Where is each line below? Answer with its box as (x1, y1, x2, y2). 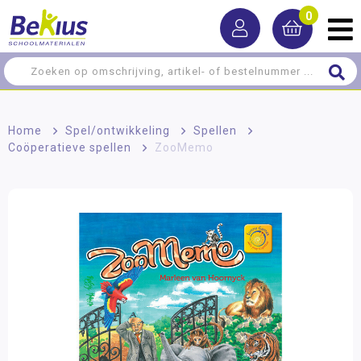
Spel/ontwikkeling (65, 124, 170, 137)
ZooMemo (155, 141, 214, 154)
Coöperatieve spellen (8, 141, 131, 154)
